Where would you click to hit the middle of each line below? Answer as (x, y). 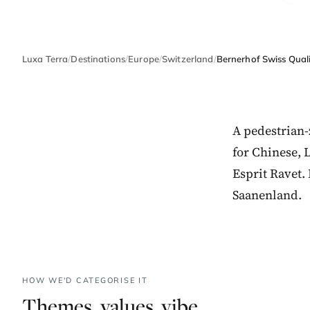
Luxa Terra (45, 59)
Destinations (98, 59)
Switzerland (188, 59)
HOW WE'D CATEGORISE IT (85, 280)
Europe (144, 59)
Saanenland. (267, 195)
